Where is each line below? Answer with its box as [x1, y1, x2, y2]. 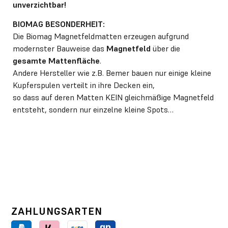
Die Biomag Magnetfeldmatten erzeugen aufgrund [13, 32, 189, 42]
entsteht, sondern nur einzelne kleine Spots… [13, 105, 174, 115]
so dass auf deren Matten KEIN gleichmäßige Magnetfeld [13, 93, 214, 103]
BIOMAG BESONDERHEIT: [13, 19, 105, 30]
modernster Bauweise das [13, 44, 106, 54]
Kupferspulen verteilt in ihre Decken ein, [13, 80, 155, 91]
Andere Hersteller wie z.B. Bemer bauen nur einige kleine [13, 68, 211, 78]
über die [151, 44, 180, 54]
